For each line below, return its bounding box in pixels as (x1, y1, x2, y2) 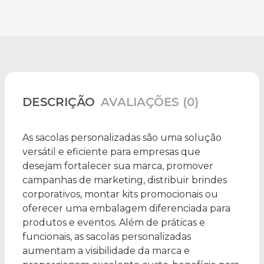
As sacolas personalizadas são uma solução (22, 132, 222, 144)
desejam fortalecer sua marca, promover (22, 160, 213, 172)
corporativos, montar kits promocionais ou (22, 189, 218, 200)
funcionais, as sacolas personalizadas (22, 231, 191, 243)
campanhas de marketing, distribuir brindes (22, 174, 227, 186)
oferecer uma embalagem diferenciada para (22, 203, 230, 214)
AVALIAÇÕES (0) (101, 95, 199, 110)
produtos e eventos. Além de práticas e (22, 217, 205, 229)
